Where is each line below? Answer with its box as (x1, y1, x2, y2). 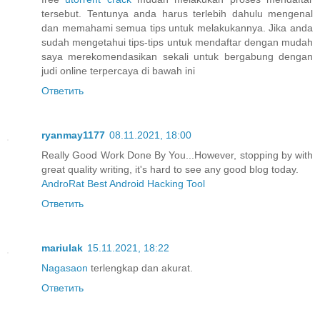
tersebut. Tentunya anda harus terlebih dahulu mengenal (41, 8, 313, 20)
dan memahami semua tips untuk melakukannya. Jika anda (41, 22, 313, 34)
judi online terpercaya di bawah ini (41, 65, 195, 77)
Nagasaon (41, 262, 88, 274)
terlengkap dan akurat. (88, 262, 193, 274)
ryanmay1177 (41, 129, 105, 141)
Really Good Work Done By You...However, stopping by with (41, 149, 313, 161)
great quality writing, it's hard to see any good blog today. (41, 164, 299, 176)
